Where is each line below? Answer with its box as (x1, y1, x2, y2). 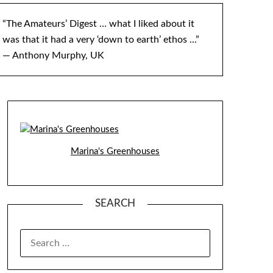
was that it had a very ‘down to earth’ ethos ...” (2, 35, 199, 44)
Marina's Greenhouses (70, 147, 160, 157)
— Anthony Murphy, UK (2, 51, 104, 60)
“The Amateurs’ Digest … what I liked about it (2, 19, 194, 29)
